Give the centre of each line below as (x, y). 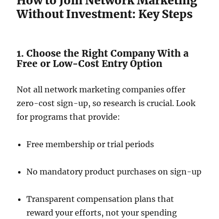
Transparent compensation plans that (100, 199)
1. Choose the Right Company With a (103, 53)
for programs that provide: (69, 117)
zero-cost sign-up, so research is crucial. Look (106, 103)
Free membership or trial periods (90, 144)
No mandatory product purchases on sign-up (114, 172)
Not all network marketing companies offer (101, 89)
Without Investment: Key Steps (105, 14)
